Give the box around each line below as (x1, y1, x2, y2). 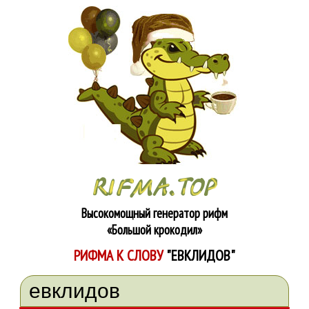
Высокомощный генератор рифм (81, 205, 228, 221)
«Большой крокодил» (107, 221, 202, 238)
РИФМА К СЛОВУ (74, 246, 166, 265)
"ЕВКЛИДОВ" (166, 246, 235, 265)
